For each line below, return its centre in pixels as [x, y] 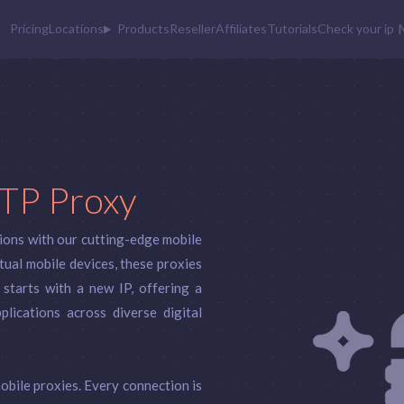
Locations [77, 29]
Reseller [192, 29]
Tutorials [292, 29]
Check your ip [355, 29]
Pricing [30, 29]
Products [143, 29]
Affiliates [241, 29]
